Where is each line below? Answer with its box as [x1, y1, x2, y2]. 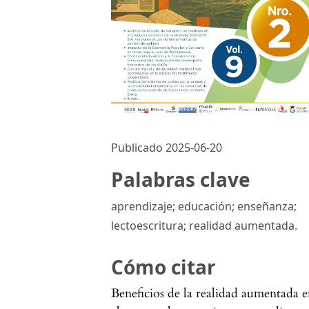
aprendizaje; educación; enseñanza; [111, 199, 297, 215]
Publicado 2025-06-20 [111, 140, 223, 156]
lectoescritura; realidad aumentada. [111, 218, 298, 234]
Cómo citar [111, 254, 217, 281]
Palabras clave [111, 166, 251, 193]
